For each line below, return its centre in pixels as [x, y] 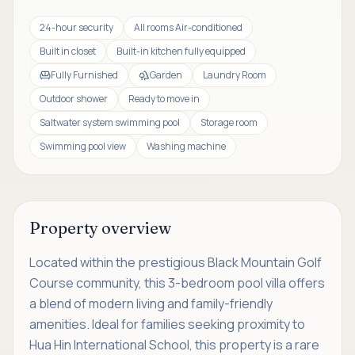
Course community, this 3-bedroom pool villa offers [177, 283]
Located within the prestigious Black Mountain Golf [176, 262]
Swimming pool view [83, 146]
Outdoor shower [74, 99]
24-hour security [76, 27]
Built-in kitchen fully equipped [181, 51]
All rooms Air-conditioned [188, 27]
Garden [166, 75]
